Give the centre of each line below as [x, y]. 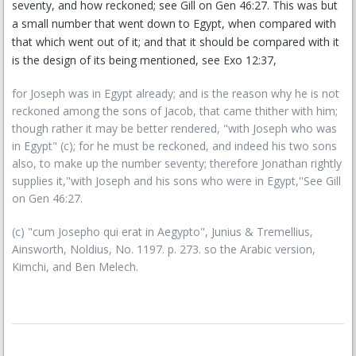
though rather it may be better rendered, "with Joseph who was [174, 128]
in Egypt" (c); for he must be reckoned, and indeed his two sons [174, 146]
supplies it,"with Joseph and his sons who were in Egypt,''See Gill [176, 181]
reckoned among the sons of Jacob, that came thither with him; [175, 111]
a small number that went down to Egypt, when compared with [174, 23]
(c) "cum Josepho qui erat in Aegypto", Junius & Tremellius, [163, 232]
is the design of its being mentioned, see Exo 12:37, [144, 60]
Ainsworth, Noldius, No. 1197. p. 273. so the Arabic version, [164, 249]
